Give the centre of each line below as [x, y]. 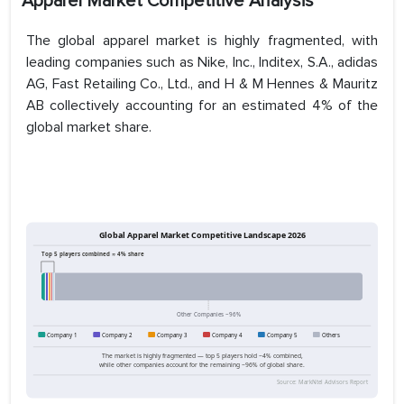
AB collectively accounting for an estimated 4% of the [202, 106]
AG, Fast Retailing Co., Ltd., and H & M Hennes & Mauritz [202, 84]
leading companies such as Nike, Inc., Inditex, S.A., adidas [202, 63]
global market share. [89, 128]
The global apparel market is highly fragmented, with [202, 41]
